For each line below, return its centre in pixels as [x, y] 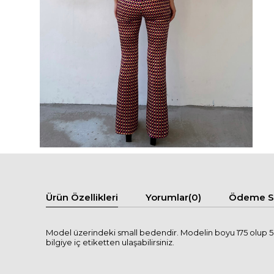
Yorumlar [167, 197]
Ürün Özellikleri [82, 197]
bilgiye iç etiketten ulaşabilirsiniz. [110, 242]
